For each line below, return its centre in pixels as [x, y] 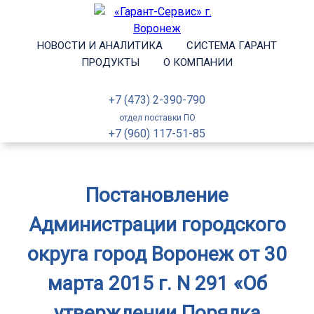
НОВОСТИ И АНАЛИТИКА [100, 46]
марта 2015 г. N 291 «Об [157, 284]
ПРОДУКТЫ [110, 62]
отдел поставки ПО [157, 118]
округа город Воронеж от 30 [157, 254]
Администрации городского [157, 225]
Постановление [157, 195]
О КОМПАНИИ [198, 62]
